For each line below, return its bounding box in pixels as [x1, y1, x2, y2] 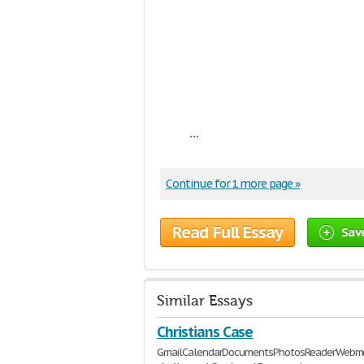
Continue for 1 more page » [166, 176, 300, 192]
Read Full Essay [172, 222, 283, 244]
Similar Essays [157, 292, 253, 310]
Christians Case [157, 323, 253, 342]
